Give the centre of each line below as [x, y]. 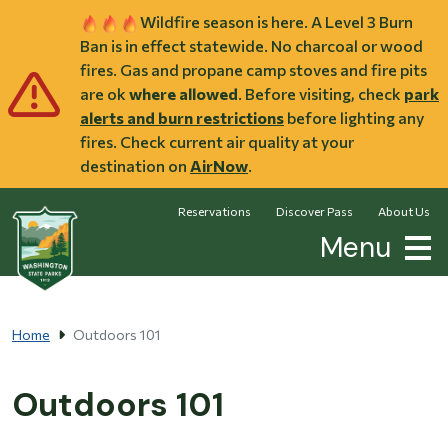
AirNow [219, 166]
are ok [104, 94]
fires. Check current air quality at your [217, 142]
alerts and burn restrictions [182, 118]
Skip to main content [370, 11]
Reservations [214, 211]
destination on [135, 166]
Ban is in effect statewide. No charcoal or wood [251, 46]
